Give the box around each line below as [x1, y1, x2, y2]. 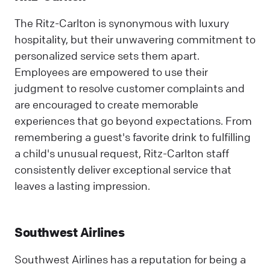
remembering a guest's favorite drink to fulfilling [14, 130, 251, 143]
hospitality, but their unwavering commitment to [14, 33, 256, 46]
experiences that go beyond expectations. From [14, 114, 252, 127]
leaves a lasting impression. [14, 179, 150, 192]
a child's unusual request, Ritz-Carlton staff [14, 146, 229, 160]
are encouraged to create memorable [14, 98, 198, 111]
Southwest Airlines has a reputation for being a [14, 253, 246, 266]
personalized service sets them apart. [14, 49, 199, 62]
